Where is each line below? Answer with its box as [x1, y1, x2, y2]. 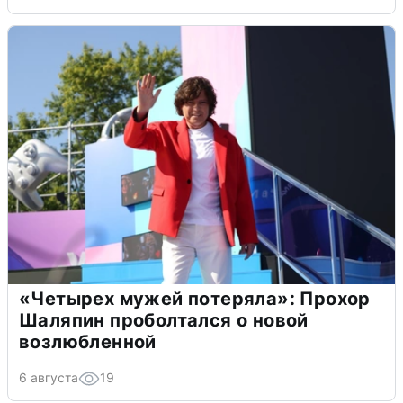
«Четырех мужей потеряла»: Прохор [19, 287, 371, 309]
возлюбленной [19, 330, 157, 353]
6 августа [19, 369, 78, 385]
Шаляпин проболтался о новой [19, 309, 309, 331]
